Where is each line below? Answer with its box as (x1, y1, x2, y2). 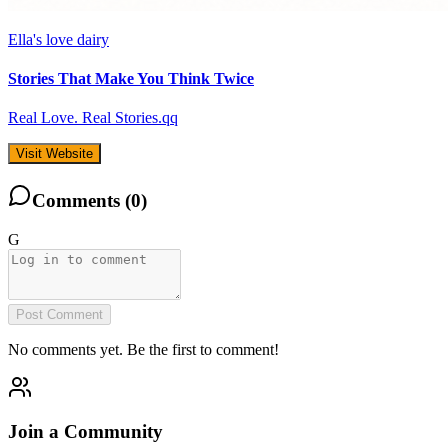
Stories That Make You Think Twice (8, 69, 254, 87)
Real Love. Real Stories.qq (8, 109, 178, 127)
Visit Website (16, 146, 93, 162)
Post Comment (16, 306, 103, 322)
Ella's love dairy (8, 30, 109, 48)
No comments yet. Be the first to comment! (8, 340, 279, 358)
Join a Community (8, 421, 163, 443)
